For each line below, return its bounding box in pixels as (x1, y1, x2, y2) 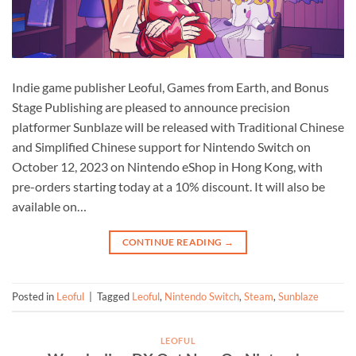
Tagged (97, 290, 132, 304)
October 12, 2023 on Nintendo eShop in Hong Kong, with (12, 159, 323, 174)
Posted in (12, 290, 56, 304)
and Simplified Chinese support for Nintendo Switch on (12, 139, 311, 154)
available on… (12, 199, 87, 214)
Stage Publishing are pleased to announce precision (12, 99, 290, 114)
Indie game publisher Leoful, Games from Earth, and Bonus (12, 79, 329, 95)
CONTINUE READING (122, 236, 224, 248)
